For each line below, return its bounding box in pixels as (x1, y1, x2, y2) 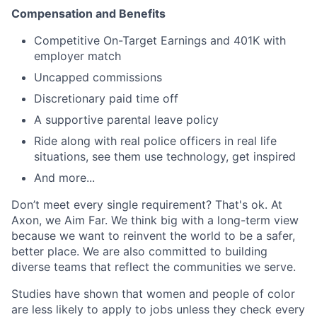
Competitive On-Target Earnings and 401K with (34, 33, 286, 47)
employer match (34, 49, 121, 63)
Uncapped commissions (34, 70, 162, 84)
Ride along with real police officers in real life (34, 134, 277, 148)
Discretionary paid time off (34, 91, 178, 105)
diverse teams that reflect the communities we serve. (11, 260, 296, 274)
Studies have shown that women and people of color (11, 287, 295, 301)
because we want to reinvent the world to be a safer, (11, 229, 295, 243)
